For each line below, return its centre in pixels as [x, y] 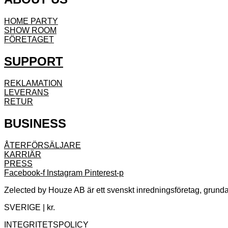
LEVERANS [26, 92]
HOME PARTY [31, 21]
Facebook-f [24, 173]
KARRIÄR [23, 154]
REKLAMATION [33, 83]
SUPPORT [34, 61]
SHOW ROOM [30, 30]
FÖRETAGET [29, 39]
